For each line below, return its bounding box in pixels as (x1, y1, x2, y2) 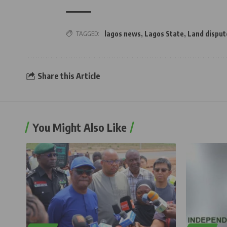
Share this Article (37, 70, 100, 81)
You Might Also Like (32, 120, 127, 135)
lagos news (104, 29, 141, 39)
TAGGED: (76, 29, 99, 38)
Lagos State (144, 29, 184, 39)
